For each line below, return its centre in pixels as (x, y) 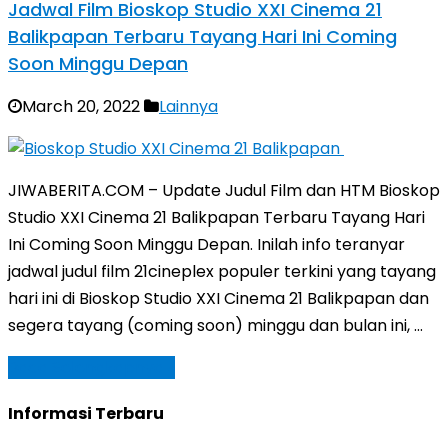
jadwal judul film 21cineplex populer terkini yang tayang (222, 271)
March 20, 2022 (81, 106)
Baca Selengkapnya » (91, 367)
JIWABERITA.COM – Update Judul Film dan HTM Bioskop (224, 190)
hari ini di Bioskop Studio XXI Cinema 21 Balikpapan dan (218, 298)
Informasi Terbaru (86, 413)
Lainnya (188, 106)
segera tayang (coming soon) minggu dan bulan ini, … (215, 325)
